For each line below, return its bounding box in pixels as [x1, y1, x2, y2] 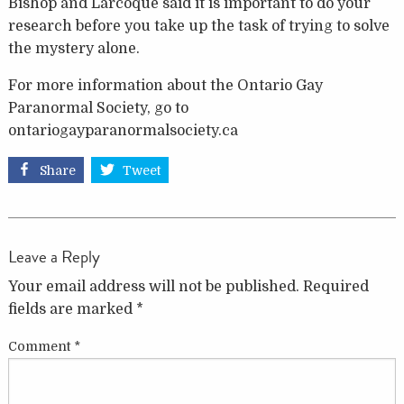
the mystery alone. [7, 41, 140, 58]
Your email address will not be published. [7, 278, 299, 295]
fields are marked [7, 300, 136, 317]
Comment [7, 338, 74, 353]
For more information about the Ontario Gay [7, 78, 323, 95]
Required [302, 278, 369, 295]
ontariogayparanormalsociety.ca [7, 123, 238, 140]
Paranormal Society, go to [7, 100, 188, 117]
